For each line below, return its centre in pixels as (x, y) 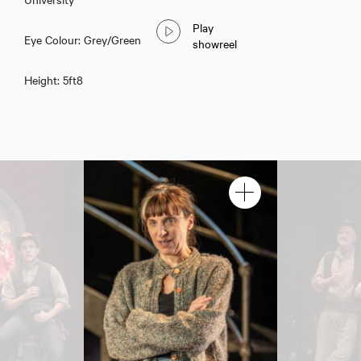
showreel (215, 43)
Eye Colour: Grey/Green (83, 39)
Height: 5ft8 (54, 79)
